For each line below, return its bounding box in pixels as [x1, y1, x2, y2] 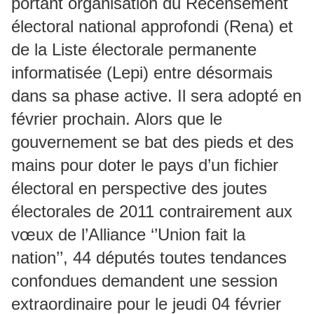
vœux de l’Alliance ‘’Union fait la [11, 225, 245, 244]
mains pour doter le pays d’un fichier [11, 156, 278, 175]
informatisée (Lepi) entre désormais [11, 63, 273, 82]
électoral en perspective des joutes [11, 179, 267, 198]
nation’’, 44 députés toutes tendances [11, 248, 287, 267]
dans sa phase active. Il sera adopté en [11, 86, 301, 105]
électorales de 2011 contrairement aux [11, 202, 292, 221]
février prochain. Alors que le [11, 109, 222, 128]
